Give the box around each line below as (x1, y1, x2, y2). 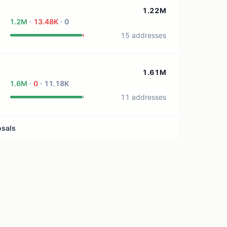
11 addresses (120, 93, 166, 101)
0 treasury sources (59, 6, 122, 15)
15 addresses (120, 31, 166, 40)
